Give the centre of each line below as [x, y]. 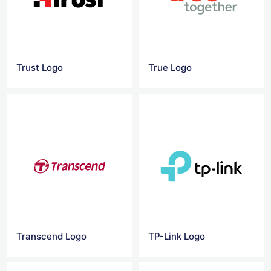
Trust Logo [40, 68]
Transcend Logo [51, 236]
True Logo [170, 68]
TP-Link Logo [177, 236]
